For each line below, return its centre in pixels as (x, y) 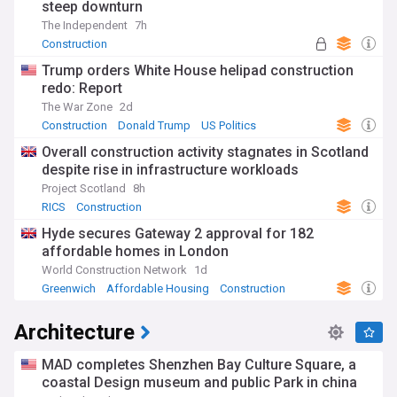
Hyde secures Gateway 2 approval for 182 (178, 234)
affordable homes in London (135, 251)
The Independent (85, 25)
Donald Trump (154, 125)
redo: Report (82, 88)
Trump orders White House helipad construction (198, 70)
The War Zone (77, 107)
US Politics (229, 125)
